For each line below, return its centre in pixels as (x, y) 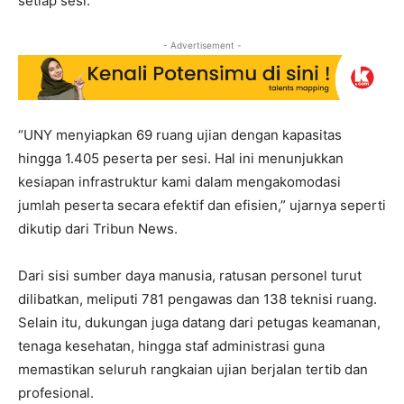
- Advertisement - (202, 45)
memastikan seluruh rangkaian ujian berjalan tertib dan (193, 370)
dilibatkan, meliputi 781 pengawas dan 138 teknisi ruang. (197, 299)
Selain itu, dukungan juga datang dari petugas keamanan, (199, 323)
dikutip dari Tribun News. (98, 229)
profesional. (56, 393)
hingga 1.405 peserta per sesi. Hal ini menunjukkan (181, 159)
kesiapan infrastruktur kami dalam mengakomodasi (179, 182)
